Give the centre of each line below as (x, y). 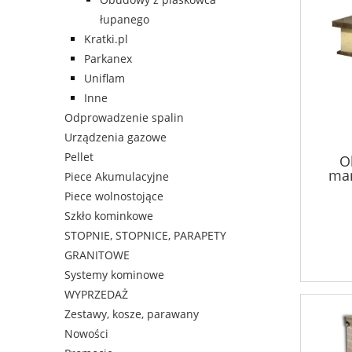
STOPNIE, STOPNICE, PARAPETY (145, 236)
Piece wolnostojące (114, 196)
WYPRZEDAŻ (96, 295)
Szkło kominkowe (109, 216)
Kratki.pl (106, 39)
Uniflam (104, 79)
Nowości (86, 334)
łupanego (125, 20)
